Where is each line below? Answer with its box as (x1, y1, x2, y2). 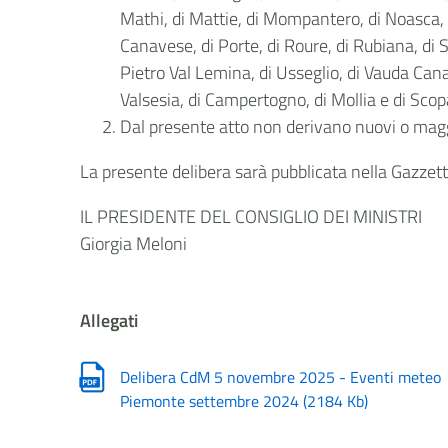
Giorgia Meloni (80, 230, 188, 257)
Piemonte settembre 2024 (120, 388, 304, 413)
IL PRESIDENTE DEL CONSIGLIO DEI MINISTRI (80, 203, 423, 230)
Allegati (80, 306, 139, 334)
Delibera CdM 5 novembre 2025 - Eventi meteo (120, 364, 442, 389)
